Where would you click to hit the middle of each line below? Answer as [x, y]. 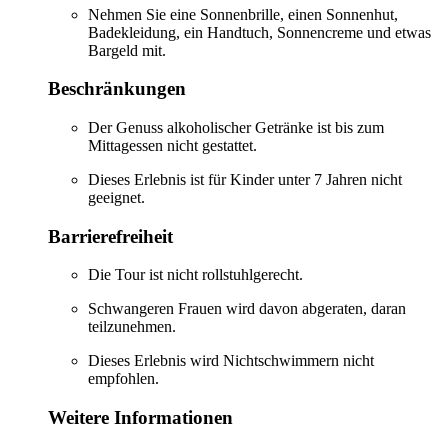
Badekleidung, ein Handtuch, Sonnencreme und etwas [259, 32]
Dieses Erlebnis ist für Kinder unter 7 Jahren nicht [245, 180]
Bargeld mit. [127, 50]
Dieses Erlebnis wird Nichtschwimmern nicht [231, 361]
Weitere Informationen [140, 418]
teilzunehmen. [132, 327]
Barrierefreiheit [110, 236]
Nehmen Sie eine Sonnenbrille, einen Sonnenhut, [243, 14]
